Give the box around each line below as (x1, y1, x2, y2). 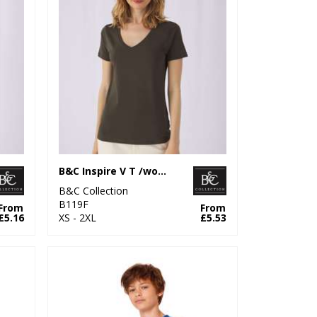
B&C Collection (59, 183, 129, 197)
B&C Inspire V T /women (158, 163, 167, 178)
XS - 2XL (59, 210, 97, 224)
